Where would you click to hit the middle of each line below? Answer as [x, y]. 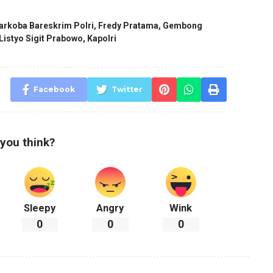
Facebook [55, 90]
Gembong [183, 26]
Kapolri [102, 39]
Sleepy [40, 208]
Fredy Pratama [129, 26]
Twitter [127, 90]
